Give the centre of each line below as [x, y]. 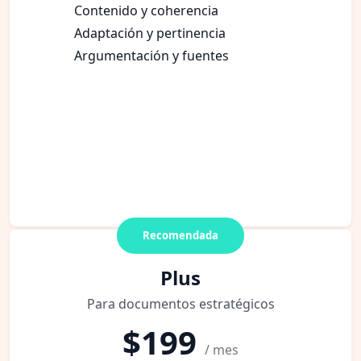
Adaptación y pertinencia [150, 33]
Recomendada [180, 235]
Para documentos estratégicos [180, 303]
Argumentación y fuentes [151, 55]
